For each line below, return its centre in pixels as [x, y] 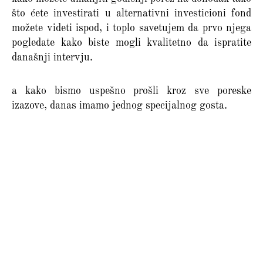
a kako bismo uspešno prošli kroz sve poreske [131, 91]
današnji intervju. [52, 58]
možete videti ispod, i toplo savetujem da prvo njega [131, 28]
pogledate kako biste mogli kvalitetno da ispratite [131, 43]
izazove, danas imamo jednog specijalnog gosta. [119, 105]
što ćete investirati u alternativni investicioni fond [131, 14]
